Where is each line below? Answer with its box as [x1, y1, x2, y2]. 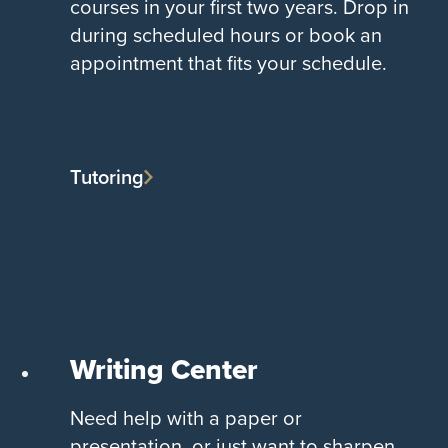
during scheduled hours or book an [70, 19, 382, 49]
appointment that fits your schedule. [70, 47, 387, 77]
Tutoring [70, 161, 144, 191]
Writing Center [70, 349, 258, 391]
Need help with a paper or [70, 403, 302, 433]
